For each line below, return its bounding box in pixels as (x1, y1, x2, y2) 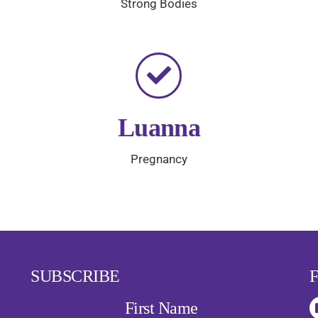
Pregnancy (130, 151, 187, 166)
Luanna (118, 112, 200, 142)
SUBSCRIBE (31, 266, 120, 286)
